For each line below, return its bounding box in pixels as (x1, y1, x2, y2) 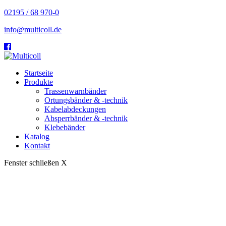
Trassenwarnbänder (44, 87, 106, 95)
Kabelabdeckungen (44, 105, 106, 114)
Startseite (24, 69, 53, 77)
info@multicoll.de (4, 25, 62, 34)
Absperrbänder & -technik (44, 114, 128, 123)
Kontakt (24, 141, 50, 150)
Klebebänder (44, 123, 85, 132)
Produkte (24, 78, 53, 86)
